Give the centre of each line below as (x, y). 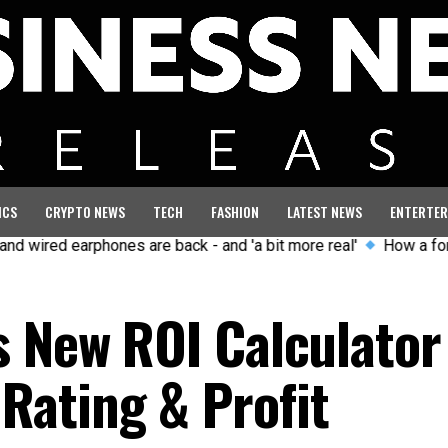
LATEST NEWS (324, 211)
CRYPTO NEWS (85, 211)
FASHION (235, 211)
